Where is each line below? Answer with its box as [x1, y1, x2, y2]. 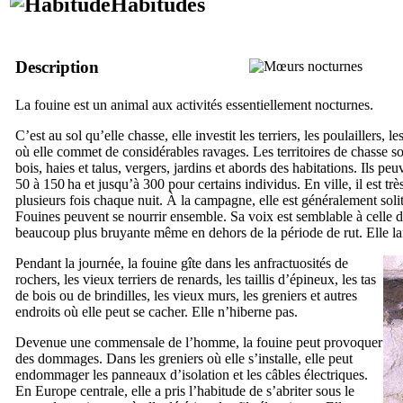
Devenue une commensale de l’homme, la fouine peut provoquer [15, 334, 382, 350]
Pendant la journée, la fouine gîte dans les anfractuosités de [15, 255, 348, 271]
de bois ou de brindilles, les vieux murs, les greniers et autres [15, 287, 357, 303]
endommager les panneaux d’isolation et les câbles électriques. [15, 366, 368, 382]
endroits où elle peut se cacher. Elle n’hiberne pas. [15, 303, 298, 319]
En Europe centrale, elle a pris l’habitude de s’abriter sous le [15, 382, 354, 399]
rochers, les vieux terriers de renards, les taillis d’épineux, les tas [15, 271, 376, 287]
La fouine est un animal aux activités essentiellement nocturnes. [15, 96, 373, 112]
